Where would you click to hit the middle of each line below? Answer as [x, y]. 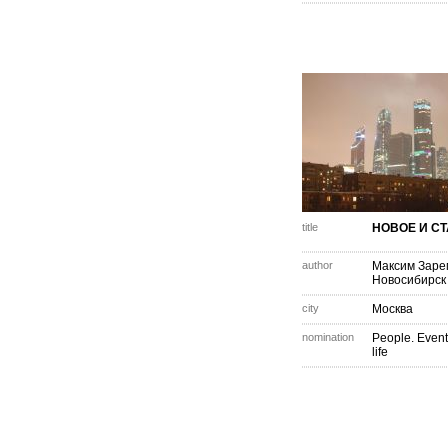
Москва [392, 309]
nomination [328, 337]
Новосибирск [409, 280]
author [317, 265]
